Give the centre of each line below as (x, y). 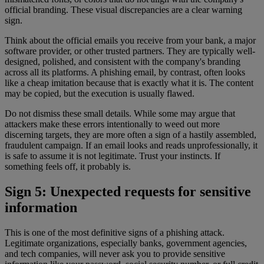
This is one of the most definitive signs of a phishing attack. (115, 232)
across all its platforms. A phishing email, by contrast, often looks (125, 72)
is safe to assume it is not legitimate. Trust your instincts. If (113, 156)
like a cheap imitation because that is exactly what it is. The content (129, 82)
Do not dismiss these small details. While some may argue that (120, 113)
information (41, 207)
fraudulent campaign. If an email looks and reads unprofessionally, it (131, 145)
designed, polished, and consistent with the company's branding (123, 61)
